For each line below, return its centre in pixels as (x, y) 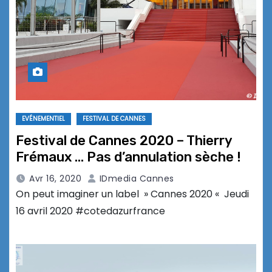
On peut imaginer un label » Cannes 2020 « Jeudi (132, 194)
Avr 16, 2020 (55, 179)
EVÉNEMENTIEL (43, 119)
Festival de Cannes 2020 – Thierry (124, 141)
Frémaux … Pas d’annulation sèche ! (128, 157)
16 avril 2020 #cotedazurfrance (90, 211)
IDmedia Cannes (135, 179)
